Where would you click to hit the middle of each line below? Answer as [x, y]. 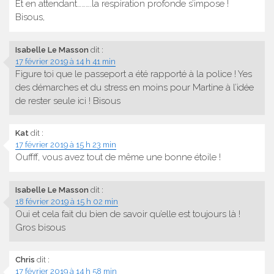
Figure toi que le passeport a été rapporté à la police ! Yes [134, 74]
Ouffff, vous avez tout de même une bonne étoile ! [118, 157]
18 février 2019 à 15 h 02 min [67, 201]
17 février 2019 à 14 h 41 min [65, 61]
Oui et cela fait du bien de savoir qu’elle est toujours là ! [128, 214]
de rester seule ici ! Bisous [68, 101]
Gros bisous [40, 227]
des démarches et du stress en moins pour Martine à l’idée [135, 87]
